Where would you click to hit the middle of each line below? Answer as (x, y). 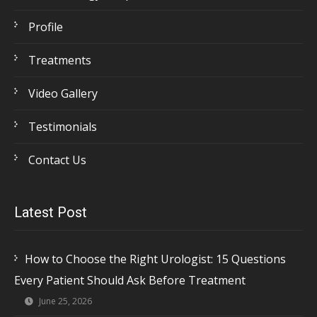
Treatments (60, 60)
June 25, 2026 (64, 301)
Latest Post (51, 212)
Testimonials (63, 127)
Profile (46, 27)
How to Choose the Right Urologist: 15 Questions (155, 259)
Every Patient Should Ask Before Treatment (130, 280)
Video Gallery (63, 94)
